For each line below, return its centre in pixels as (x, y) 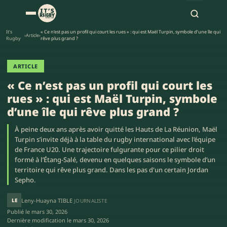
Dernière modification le (40, 220)
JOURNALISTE (91, 200)
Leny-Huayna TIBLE (47, 200)
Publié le (19, 212)
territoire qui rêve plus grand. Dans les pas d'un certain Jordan (111, 170)
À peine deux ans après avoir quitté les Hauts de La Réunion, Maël (116, 129)
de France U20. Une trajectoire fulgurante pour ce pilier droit (109, 149)
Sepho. (25, 180)
